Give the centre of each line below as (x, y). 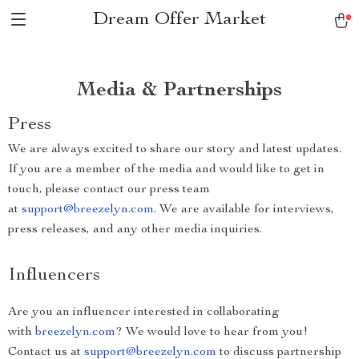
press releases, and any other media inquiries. (135, 230)
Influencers (54, 276)
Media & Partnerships (179, 91)
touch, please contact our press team (109, 190)
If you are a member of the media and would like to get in (166, 170)
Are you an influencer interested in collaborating (143, 313)
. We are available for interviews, (244, 210)
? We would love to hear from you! (212, 333)
